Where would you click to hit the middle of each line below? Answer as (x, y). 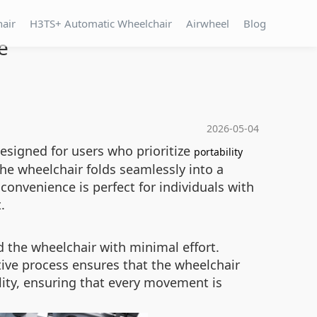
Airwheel (208, 23)
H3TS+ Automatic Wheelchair (101, 23)
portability (218, 152)
